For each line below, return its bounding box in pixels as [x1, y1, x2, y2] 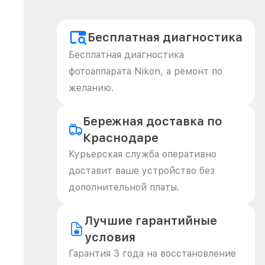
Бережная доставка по [82, 114, 222, 128]
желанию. [69, 82, 114, 93]
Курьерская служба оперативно [69, 148, 216, 160]
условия [85, 230, 136, 244]
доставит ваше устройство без [69, 165, 215, 176]
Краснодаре [82, 131, 159, 145]
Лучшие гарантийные [85, 214, 218, 228]
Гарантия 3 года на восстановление [69, 248, 236, 259]
